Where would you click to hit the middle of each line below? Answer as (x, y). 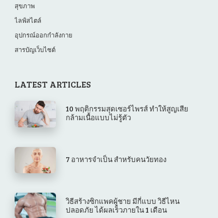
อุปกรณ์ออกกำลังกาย (44, 35)
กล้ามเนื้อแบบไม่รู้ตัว (99, 118)
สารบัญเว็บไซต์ (35, 50)
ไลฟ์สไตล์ (28, 21)
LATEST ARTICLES (53, 84)
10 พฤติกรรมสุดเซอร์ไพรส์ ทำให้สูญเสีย (127, 109)
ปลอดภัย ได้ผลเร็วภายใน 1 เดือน (117, 209)
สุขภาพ (25, 6)
